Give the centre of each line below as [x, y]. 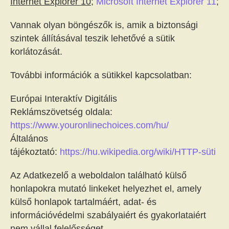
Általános [29, 139]
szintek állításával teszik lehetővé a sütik [93, 38]
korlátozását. [36, 52]
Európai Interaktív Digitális [64, 99]
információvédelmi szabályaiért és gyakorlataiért [108, 215]
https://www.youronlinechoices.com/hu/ [89, 125]
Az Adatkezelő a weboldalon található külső [98, 175]
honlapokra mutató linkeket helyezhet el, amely [106, 189]
